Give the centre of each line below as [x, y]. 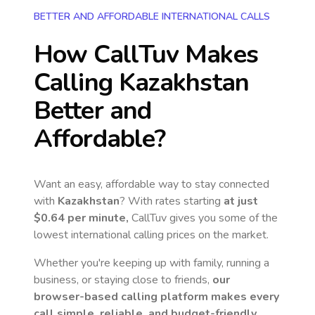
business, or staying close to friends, [123, 280]
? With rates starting [172, 201]
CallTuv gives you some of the [203, 218]
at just [241, 201]
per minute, [97, 218]
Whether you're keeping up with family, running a [152, 263]
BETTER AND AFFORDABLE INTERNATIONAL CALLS [152, 17]
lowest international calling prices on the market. [151, 235]
